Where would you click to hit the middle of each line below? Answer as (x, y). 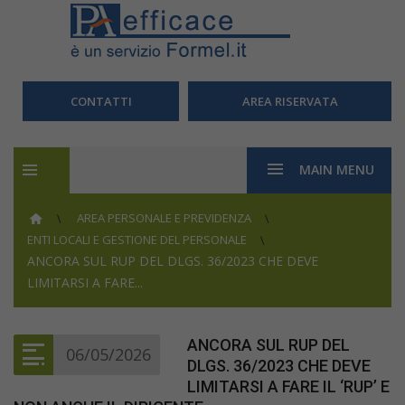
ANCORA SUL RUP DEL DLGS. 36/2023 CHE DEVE (173, 261)
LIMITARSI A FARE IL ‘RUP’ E (288, 386)
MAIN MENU (337, 170)
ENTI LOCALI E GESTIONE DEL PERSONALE (137, 240)
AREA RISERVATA (290, 101)
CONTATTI (101, 101)
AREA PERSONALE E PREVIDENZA (165, 218)
